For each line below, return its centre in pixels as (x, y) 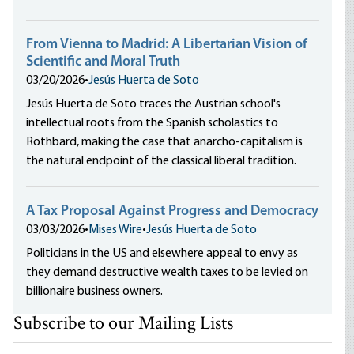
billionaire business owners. (95, 292)
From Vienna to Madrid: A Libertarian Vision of (167, 45)
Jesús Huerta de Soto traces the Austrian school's (154, 104)
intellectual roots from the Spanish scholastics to (153, 123)
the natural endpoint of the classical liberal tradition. (162, 161)
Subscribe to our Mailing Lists (124, 324)
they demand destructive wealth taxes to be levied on (168, 273)
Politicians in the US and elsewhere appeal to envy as (162, 254)
